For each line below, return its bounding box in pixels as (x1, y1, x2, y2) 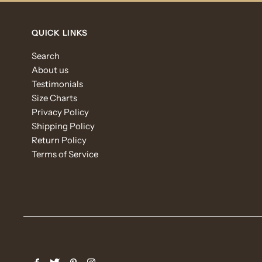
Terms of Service (32, 149, 99, 160)
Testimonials (32, 78, 84, 90)
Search (32, 50, 60, 62)
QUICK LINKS (32, 27, 88, 39)
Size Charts (32, 92, 78, 104)
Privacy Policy (32, 106, 89, 118)
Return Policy (32, 135, 87, 146)
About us (32, 64, 69, 76)
